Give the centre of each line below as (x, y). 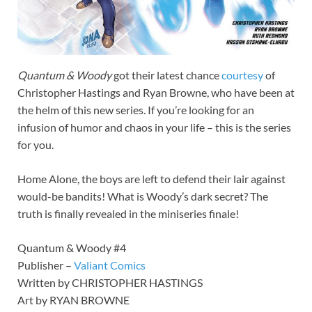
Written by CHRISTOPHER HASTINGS (110, 282)
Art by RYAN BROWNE (73, 299)
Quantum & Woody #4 (72, 247)
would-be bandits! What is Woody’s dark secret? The (143, 196)
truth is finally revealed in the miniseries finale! (128, 213)
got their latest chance (166, 75)
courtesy (242, 75)
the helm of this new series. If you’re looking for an (136, 109)
